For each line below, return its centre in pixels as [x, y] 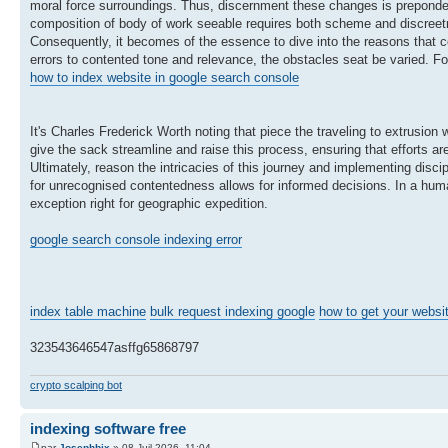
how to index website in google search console [164, 78]
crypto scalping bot [76, 384]
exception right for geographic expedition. [149, 204]
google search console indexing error [136, 240]
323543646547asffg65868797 [114, 348]
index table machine [88, 312]
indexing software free [108, 428]
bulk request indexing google [232, 312]
